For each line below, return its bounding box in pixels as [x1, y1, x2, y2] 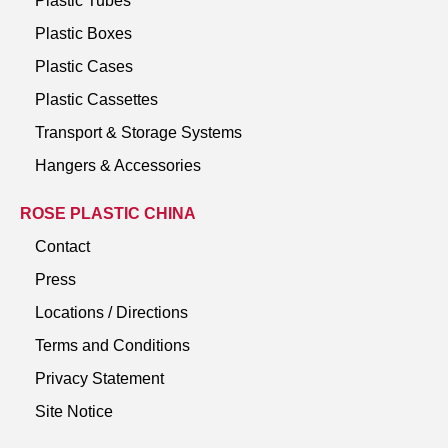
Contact [35, 237, 90, 255]
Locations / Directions [35, 303, 188, 321]
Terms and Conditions [35, 336, 190, 354]
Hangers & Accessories [35, 156, 201, 174]
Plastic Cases [35, 57, 133, 75]
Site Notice [35, 402, 113, 420]
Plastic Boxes [35, 24, 132, 42]
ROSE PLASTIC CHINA [20, 204, 196, 222]
